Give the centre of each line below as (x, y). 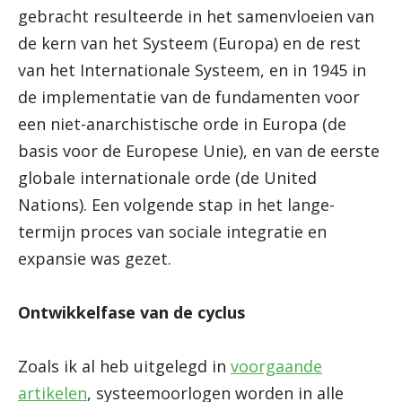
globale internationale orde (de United (167, 178)
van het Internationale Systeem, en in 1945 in (192, 70)
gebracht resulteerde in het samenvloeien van (196, 16)
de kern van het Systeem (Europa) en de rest (189, 43)
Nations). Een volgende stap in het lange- (176, 205)
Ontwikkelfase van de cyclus (131, 312)
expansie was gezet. (95, 258)
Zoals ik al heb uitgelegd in (124, 366)
